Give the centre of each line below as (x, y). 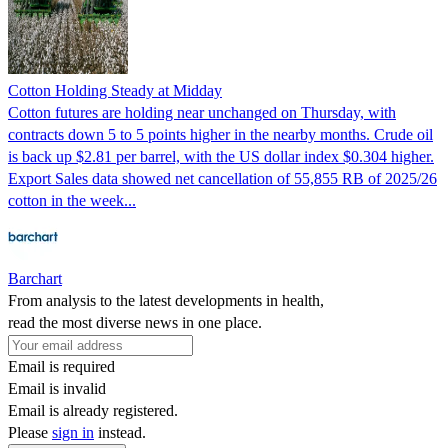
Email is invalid (57, 388)
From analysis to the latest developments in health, (166, 300)
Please (30, 432)
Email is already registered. (93, 410)
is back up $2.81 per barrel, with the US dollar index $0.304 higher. (221, 156)
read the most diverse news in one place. (135, 322)
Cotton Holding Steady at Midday (115, 90)
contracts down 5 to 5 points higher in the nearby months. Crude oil (220, 134)
